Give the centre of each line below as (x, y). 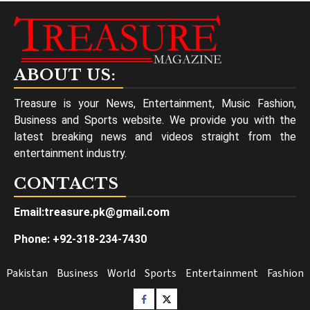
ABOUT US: (65, 75)
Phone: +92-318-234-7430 (80, 239)
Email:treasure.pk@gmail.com (92, 212)
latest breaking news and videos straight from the (155, 137)
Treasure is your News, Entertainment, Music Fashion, (155, 103)
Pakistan (27, 273)
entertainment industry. (70, 153)
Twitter (179, 298)
